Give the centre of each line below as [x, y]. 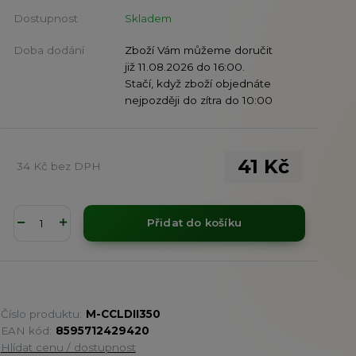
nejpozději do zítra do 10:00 [198, 100]
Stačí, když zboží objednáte [197, 83]
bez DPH [75, 166]
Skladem [148, 18]
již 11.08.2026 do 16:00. [184, 66]
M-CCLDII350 [123, 313]
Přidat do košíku [194, 223]
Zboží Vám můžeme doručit [198, 50]
